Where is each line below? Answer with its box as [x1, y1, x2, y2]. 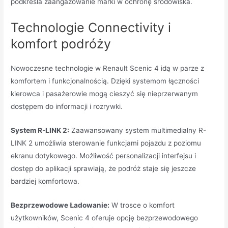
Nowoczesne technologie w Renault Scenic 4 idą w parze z [11, 64, 205, 73]
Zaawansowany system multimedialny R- [69, 126, 207, 134]
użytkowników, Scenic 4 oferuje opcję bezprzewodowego [11, 213, 198, 222]
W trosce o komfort [109, 201, 175, 209]
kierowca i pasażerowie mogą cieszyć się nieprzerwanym [11, 90, 198, 98]
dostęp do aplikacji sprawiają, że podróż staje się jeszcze [11, 164, 196, 173]
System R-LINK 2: [11, 126, 70, 134]
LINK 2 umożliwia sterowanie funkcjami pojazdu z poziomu [11, 138, 202, 147]
